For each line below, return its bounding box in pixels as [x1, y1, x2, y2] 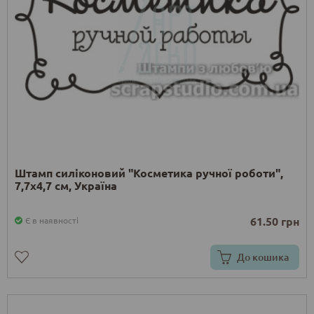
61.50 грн [250, 213, 299, 228]
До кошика [237, 250, 289, 264]
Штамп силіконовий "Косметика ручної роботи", [15, 165, 283, 180]
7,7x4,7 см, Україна [15, 177, 117, 193]
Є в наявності [25, 214, 78, 226]
